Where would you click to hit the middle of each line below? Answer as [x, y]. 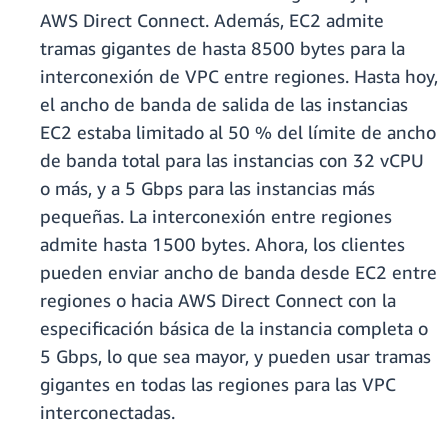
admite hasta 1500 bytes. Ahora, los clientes [222, 244]
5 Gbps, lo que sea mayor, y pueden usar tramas [235, 356]
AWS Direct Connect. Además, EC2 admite [212, 20]
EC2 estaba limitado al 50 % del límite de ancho [238, 132]
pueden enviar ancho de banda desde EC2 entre [238, 272]
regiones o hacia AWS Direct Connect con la [218, 300]
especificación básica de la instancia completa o [234, 328]
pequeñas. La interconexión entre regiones [216, 216]
